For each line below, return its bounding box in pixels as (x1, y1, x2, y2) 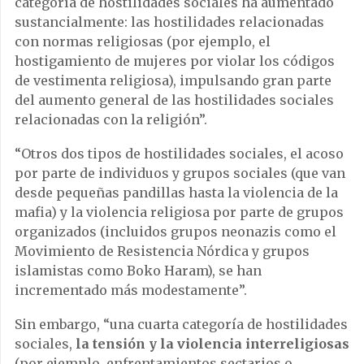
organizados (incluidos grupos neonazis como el (15, 223, 336, 240)
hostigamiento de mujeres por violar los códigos (15, 53, 335, 70)
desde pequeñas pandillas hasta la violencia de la (15, 184, 338, 201)
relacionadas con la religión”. (15, 111, 207, 128)
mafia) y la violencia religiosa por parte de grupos (15, 204, 344, 221)
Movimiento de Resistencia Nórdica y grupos (15, 243, 310, 260)
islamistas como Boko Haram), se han (15, 262, 262, 279)
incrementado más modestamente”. (15, 282, 247, 299)
